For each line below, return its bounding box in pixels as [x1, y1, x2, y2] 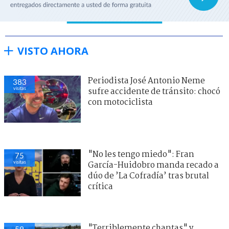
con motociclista [88, 96, 153, 109]
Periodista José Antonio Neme [88, 74, 205, 87]
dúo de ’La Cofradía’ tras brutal [88, 169, 209, 182]
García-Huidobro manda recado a [88, 158, 219, 172]
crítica [88, 180, 113, 193]
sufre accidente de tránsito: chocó [88, 85, 220, 98]
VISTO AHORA [17, 43, 88, 58]
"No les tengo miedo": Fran [88, 148, 194, 161]
